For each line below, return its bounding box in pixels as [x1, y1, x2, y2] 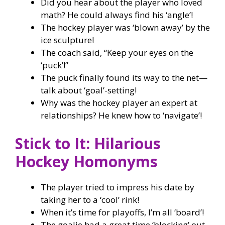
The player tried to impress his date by [41, 181, 194, 193]
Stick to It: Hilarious [15, 133, 161, 154]
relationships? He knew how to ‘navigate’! [41, 109, 202, 121]
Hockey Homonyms [15, 151, 158, 172]
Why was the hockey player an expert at [41, 97, 197, 108]
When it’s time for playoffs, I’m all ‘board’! [41, 206, 204, 218]
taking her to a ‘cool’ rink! [41, 193, 139, 205]
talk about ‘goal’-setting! [41, 84, 137, 96]
